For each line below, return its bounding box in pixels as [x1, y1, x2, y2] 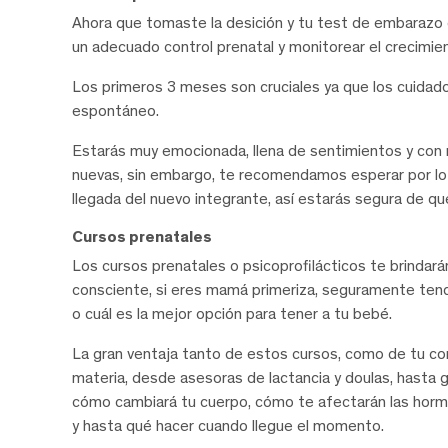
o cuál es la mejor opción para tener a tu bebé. [72, 303, 392, 323]
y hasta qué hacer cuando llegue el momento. [72, 415, 384, 435]
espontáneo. [72, 100, 159, 120]
